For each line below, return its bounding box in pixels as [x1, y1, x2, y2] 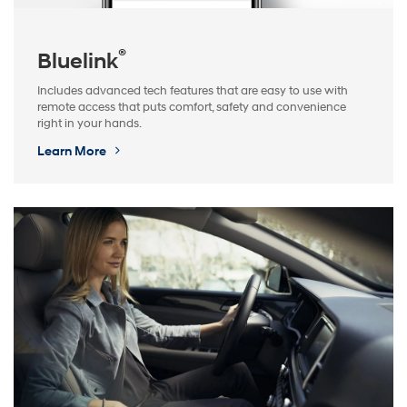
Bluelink [37, 47, 118, 75]
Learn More [37, 143, 109, 159]
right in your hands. [37, 115, 142, 131]
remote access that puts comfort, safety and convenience [37, 99, 346, 114]
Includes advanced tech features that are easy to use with [37, 83, 348, 98]
